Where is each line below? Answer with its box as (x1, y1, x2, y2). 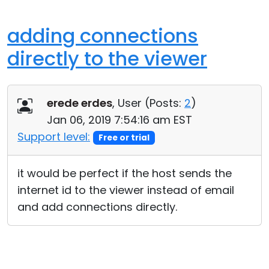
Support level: (17, 129, 90, 144)
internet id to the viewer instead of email (17, 183, 234, 198)
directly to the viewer (7, 45, 207, 72)
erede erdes (47, 95, 112, 110)
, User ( (112, 95, 150, 110)
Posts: (150, 95, 181, 110)
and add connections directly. (17, 199, 177, 214)
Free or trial (98, 132, 150, 144)
